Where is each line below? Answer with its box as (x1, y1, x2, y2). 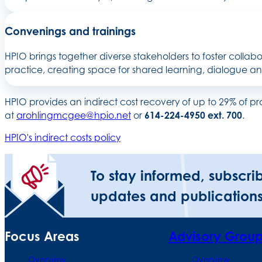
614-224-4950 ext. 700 (144, 109, 242, 121)
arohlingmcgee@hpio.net (16, 109, 131, 121)
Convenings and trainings (5, 24, 136, 37)
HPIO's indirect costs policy (5, 132, 120, 144)
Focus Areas (5, 229, 80, 244)
